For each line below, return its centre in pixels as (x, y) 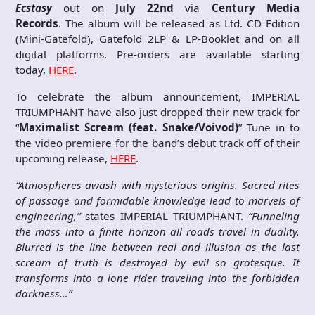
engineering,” (51, 216)
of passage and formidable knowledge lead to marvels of (157, 200)
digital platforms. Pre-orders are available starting (157, 54)
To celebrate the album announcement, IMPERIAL (157, 96)
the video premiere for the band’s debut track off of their (157, 143)
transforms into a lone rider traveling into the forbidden (157, 278)
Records (37, 23)
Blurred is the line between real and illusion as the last (157, 247)
